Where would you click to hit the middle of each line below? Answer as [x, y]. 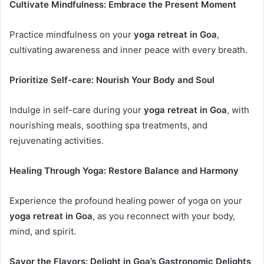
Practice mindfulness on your [72, 34]
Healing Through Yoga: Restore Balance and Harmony [124, 170]
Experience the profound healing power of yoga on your [126, 200]
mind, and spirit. [43, 231]
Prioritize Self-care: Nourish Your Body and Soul [112, 80]
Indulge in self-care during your [77, 110]
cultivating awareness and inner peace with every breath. [128, 49]
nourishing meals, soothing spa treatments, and [108, 125]
